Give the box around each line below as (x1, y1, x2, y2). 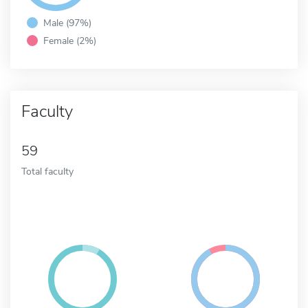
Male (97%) (43, 15, 91, 30)
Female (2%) (43, 33, 96, 47)
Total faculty (21, 164, 74, 178)
